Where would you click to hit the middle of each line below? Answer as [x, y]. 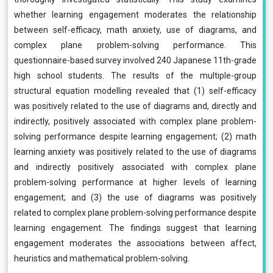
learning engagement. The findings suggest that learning [135, 228]
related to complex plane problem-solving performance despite [135, 213]
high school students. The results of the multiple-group [135, 76]
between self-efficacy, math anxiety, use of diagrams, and [135, 30]
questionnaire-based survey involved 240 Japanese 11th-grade [135, 60]
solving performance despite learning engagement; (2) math [135, 136]
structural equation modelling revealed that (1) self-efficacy [135, 91]
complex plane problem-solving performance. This [135, 45]
